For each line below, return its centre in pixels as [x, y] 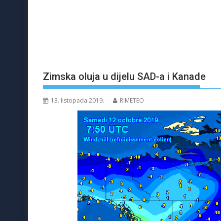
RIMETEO [132, 101]
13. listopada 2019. [77, 101]
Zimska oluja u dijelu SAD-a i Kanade [124, 77]
